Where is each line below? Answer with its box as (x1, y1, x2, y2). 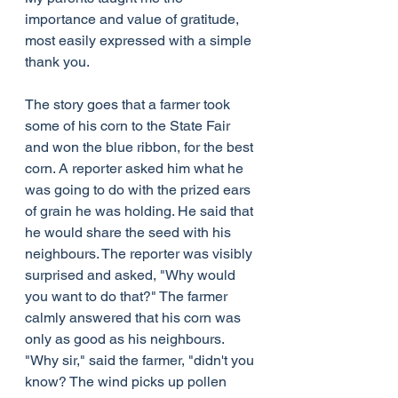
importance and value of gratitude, (25, 11, 243, 28)
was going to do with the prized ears (25, 181, 254, 198)
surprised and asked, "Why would (25, 267, 239, 283)
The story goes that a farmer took (25, 96, 234, 113)
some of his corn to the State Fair (25, 117, 234, 134)
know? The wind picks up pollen (25, 373, 230, 390)
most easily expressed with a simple (25, 32, 255, 49)
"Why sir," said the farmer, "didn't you (25, 352, 258, 369)
